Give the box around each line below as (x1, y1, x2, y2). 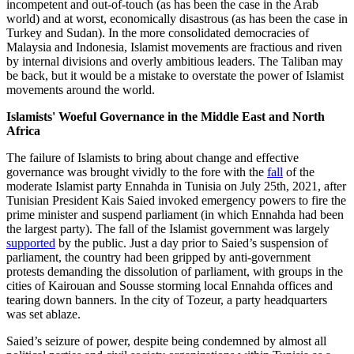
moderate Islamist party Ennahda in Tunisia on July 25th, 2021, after (6, 179, 346, 194)
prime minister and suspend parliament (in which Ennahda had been (6, 208, 344, 222)
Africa (6, 124, 40, 138)
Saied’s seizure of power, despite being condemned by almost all (6, 334, 326, 348)
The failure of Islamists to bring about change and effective (6, 151, 299, 165)
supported (6, 236, 55, 250)
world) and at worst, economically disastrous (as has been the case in (6, 12, 348, 26)
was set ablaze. (6, 307, 81, 322)
